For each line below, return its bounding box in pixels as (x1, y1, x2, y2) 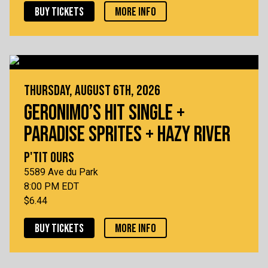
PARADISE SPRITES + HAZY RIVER (24, 122, 230, 148)
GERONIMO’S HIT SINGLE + (24, 100, 185, 126)
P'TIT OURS (24, 149, 74, 166)
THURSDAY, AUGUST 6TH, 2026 (24, 82, 160, 99)
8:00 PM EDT (24, 181, 79, 192)
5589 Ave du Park (24, 166, 98, 178)
